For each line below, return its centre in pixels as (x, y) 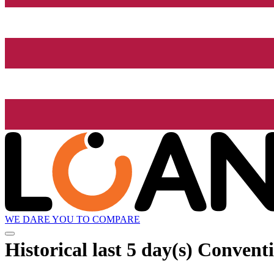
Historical (49, 249)
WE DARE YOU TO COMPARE (72, 220)
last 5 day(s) (143, 249)
